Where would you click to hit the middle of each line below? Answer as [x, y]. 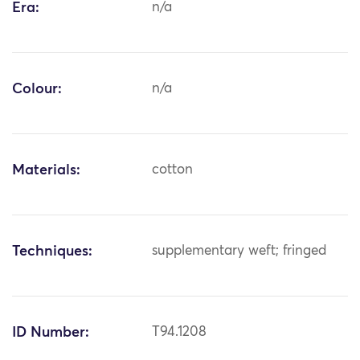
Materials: [46, 171]
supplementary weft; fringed [239, 252]
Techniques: [52, 252]
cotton [173, 170]
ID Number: [51, 333]
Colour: [37, 90]
